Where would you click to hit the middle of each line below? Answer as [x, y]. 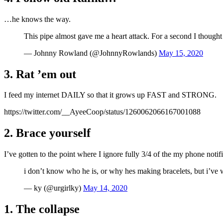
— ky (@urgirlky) [54, 188]
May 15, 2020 [181, 53]
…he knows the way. [37, 19]
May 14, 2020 [105, 188]
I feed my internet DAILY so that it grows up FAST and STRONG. [110, 95]
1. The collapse [42, 209]
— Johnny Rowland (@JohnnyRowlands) [91, 53]
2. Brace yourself [47, 133]
